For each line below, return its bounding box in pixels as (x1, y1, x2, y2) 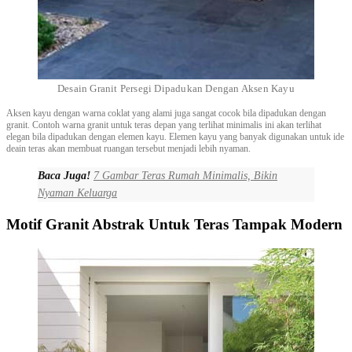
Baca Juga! (38, 169, 90, 181)
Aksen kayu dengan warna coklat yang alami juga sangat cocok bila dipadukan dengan (6, 107, 326, 119)
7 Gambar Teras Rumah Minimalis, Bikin (93, 169, 277, 181)
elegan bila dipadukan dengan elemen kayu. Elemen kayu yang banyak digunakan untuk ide (6, 130, 344, 142)
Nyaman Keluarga (38, 186, 117, 199)
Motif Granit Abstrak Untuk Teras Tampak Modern (6, 216, 343, 233)
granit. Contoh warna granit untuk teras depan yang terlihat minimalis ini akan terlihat (6, 119, 321, 130)
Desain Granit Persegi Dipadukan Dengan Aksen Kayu (57, 82, 295, 94)
